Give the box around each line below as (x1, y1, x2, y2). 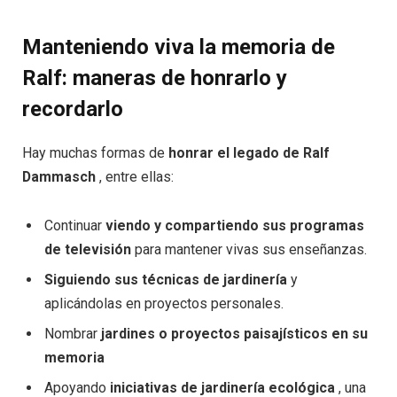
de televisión (44, 241, 131, 259)
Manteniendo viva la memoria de (22, 35, 335, 60)
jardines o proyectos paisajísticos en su (101, 325, 368, 343)
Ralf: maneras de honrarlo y (22, 66, 287, 91)
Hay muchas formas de (22, 144, 168, 162)
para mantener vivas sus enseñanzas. (131, 241, 367, 259)
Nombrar (44, 325, 101, 343)
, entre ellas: (96, 168, 174, 186)
